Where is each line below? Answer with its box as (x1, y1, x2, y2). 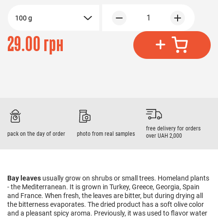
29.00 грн (7, 34, 64, 56)
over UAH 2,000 (146, 132, 182, 139)
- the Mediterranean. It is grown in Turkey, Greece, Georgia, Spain (7, 182, 200, 191)
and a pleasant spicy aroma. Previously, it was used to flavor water (7, 209, 207, 217)
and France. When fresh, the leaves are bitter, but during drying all (7, 191, 203, 200)
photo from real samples (76, 130, 135, 138)
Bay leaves (7, 174, 41, 182)
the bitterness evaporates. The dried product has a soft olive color (7, 200, 204, 208)
